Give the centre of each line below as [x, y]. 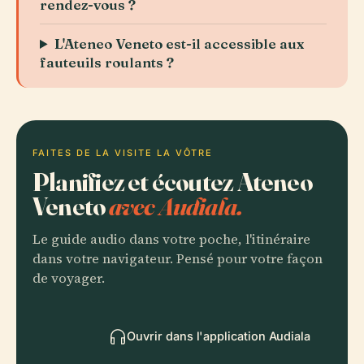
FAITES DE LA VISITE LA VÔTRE [123, 153]
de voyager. [69, 278]
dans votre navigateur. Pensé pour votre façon [178, 259]
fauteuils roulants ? [107, 62]
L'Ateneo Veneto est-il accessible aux [180, 43]
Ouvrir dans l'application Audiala [219, 336]
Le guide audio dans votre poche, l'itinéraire [171, 239]
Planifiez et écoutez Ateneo [172, 182]
